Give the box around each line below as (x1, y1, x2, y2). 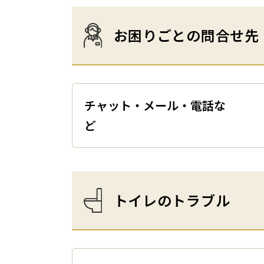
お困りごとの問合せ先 (113, 25, 259, 45)
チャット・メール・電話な (84, 97, 226, 114)
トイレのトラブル (113, 190, 230, 210)
